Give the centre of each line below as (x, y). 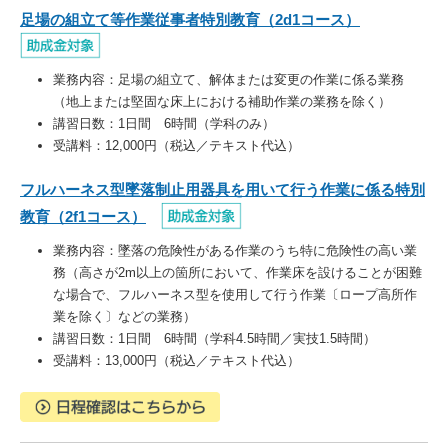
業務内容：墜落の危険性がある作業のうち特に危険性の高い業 (235, 250)
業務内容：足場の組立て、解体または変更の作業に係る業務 (228, 80)
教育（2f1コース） (83, 217)
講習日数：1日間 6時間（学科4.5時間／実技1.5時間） (214, 338)
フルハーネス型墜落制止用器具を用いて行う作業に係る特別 (222, 190)
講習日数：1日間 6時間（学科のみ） (164, 124)
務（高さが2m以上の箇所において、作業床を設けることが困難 (237, 272)
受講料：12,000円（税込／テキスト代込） (176, 146)
